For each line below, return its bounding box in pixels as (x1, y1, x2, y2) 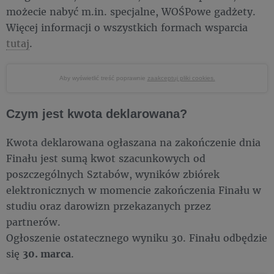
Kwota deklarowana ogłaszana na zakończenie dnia (6, 135, 261, 149)
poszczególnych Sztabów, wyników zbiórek (6, 167, 220, 180)
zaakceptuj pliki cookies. (147, 74, 215, 81)
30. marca (23, 246, 71, 260)
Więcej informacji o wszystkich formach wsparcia (6, 20, 248, 34)
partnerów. (6, 215, 61, 228)
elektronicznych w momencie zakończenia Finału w (6, 183, 261, 196)
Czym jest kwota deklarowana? (6, 106, 187, 120)
